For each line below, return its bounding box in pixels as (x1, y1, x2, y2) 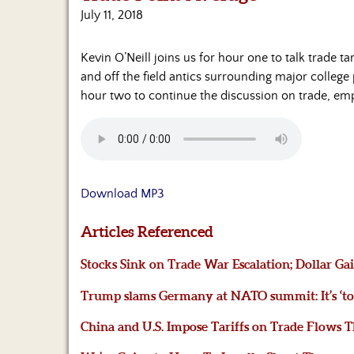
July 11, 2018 (81, 8, 143, 23)
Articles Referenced (81, 223, 213, 241)
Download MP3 (81, 186, 164, 201)
